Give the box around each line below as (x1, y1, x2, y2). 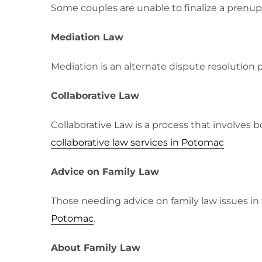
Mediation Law (51, 32, 123, 43)
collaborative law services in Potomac (51, 137, 224, 148)
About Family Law (51, 242, 140, 253)
